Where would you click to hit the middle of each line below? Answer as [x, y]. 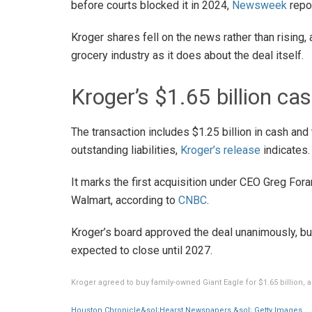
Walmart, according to [125, 200]
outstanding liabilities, [126, 150]
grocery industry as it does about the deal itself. [187, 56]
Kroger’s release [220, 150]
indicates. [285, 150]
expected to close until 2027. [142, 250]
